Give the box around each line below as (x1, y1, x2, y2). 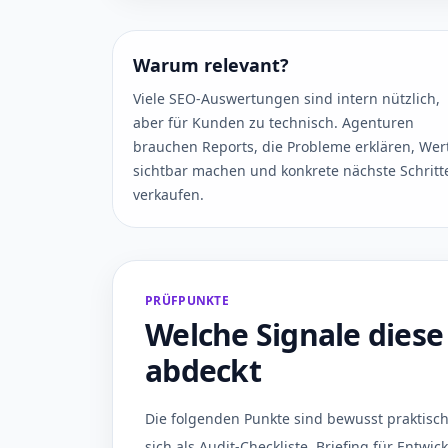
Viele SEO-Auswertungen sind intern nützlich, (133, 89, 440, 108)
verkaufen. (133, 185, 204, 204)
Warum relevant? (133, 53, 289, 77)
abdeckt (145, 350, 261, 391)
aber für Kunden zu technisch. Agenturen (133, 113, 414, 132)
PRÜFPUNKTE (145, 292, 229, 309)
